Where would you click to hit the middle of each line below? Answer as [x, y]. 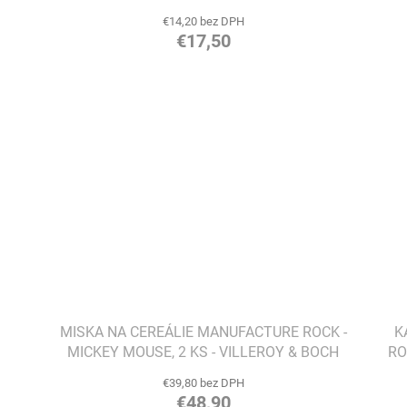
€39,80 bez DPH [203, 383]
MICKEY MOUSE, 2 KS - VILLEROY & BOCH [203, 352]
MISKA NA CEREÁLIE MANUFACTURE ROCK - [203, 333]
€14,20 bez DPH [203, 21]
